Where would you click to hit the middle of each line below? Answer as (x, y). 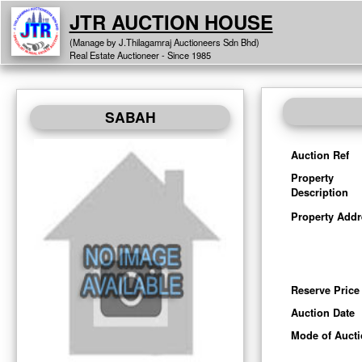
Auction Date (322, 313)
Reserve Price (325, 290)
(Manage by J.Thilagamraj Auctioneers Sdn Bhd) (164, 42)
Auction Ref (320, 155)
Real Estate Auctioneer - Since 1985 (140, 55)
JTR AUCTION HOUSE (171, 21)
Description (319, 192)
